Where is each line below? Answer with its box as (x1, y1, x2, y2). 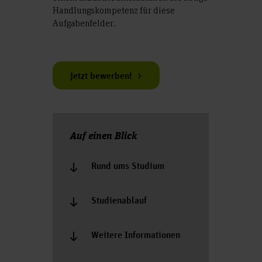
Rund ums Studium (91, 161, 165, 172)
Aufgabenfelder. (53, 17, 116, 29)
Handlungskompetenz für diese (53, 4, 175, 16)
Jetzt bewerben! (70, 71, 133, 82)
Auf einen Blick (70, 128, 138, 142)
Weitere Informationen (91, 230, 181, 241)
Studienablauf (91, 196, 147, 206)
